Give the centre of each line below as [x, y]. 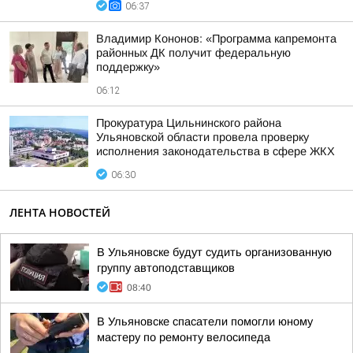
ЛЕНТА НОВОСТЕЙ [60, 212]
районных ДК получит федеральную [193, 53]
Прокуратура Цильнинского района [189, 123]
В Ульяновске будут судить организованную [214, 252]
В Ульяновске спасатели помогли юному [205, 321]
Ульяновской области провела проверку [203, 137]
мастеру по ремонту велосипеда [184, 337]
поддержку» [128, 67]
